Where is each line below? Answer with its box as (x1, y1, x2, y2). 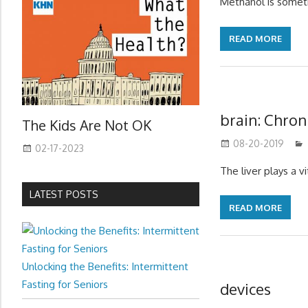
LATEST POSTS (30, 188, 99, 200)
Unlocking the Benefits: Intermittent (22, 259, 188, 273)
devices (220, 278, 272, 298)
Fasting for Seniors (22, 277, 108, 291)
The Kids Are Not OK (22, 116, 151, 135)
